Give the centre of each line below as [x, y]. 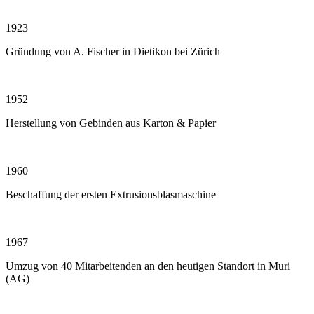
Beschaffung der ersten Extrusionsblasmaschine [111, 195]
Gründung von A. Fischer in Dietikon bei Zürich [113, 52]
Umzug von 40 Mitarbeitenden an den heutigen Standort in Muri [148, 266]
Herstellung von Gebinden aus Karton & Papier [111, 123]
